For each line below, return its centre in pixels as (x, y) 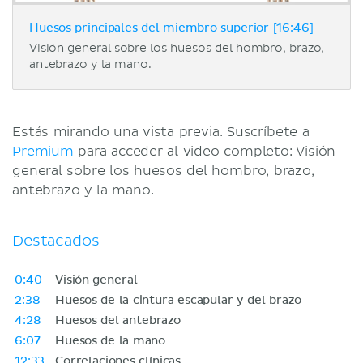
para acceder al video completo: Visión (205, 151)
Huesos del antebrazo (118, 320)
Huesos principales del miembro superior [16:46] (171, 28)
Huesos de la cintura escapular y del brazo (178, 300)
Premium (43, 151)
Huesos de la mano (111, 341)
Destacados (56, 241)
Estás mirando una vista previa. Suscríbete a (161, 132)
